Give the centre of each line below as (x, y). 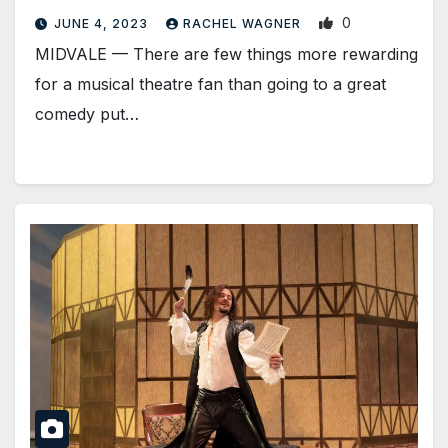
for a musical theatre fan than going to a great (210, 84)
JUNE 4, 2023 (103, 24)
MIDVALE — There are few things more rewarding (226, 54)
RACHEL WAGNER (244, 24)
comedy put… (87, 114)
